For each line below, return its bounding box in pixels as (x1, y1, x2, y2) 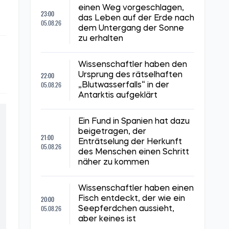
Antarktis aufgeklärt (78, 91, 157, 100)
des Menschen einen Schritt (78, 148, 189, 156)
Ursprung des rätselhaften (78, 71, 182, 79)
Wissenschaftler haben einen (78, 185, 194, 193)
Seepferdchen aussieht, (78, 205, 174, 213)
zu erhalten (78, 35, 123, 43)
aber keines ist (78, 215, 136, 223)
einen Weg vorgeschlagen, (78, 4, 184, 12)
